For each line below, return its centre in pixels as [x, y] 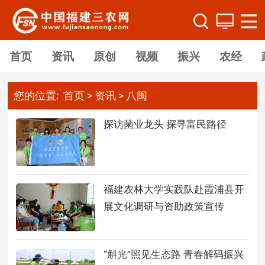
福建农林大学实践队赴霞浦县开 [174, 189]
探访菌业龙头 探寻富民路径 [165, 124]
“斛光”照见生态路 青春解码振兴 [173, 255]
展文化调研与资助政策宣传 [164, 206]
